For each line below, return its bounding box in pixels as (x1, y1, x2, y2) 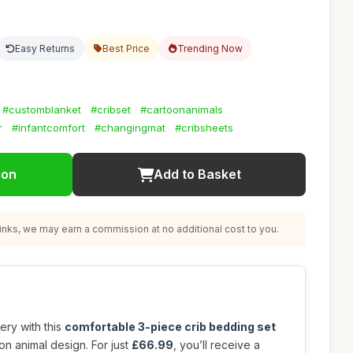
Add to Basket (153, 166, 241, 182)
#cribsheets (175, 121, 233, 134)
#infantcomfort (12, 121, 85, 134)
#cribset (91, 103, 131, 116)
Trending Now (177, 43, 243, 54)
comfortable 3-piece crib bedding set (65, 320, 276, 333)
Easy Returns (15, 43, 75, 54)
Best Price (102, 43, 150, 54)
